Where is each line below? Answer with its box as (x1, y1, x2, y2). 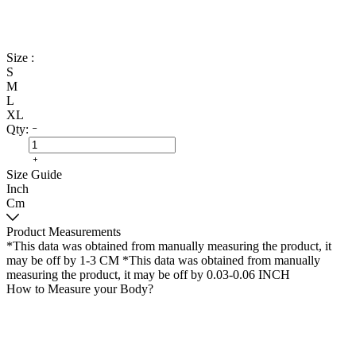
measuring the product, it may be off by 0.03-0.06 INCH (6, 268, 290, 281)
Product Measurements (6, 225, 121, 238)
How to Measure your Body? (6, 282, 153, 296)
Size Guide (6, 168, 62, 181)
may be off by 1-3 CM (6, 253, 119, 267)
